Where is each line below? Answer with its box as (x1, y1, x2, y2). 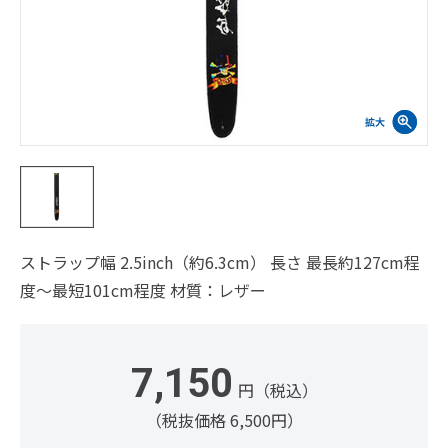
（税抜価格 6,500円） (145, 408, 303, 432)
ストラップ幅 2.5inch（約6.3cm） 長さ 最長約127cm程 (20, 250, 420, 274)
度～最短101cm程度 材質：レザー (20, 278, 266, 302)
